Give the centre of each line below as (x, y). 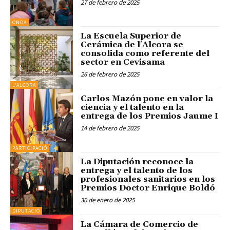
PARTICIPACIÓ (30, 148)
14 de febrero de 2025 (110, 128)
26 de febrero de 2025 (110, 74)
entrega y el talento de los (137, 170)
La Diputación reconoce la (137, 161)
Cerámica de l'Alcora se (132, 44)
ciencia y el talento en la (132, 108)
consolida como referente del (145, 53)
